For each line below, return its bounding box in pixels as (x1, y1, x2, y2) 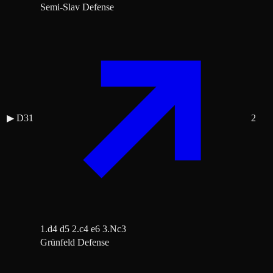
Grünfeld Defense (40, 237, 109, 248)
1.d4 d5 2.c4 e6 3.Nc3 (40, 224, 126, 235)
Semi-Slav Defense (40, 2, 114, 13)
